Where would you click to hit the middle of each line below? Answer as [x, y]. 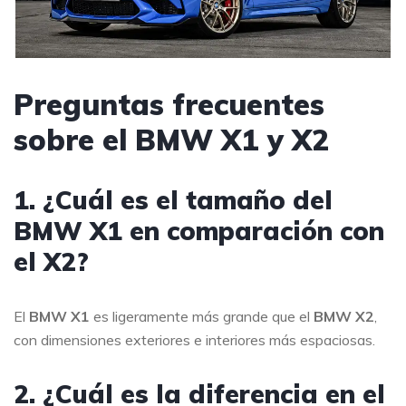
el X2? [51, 261]
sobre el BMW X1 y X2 [171, 140]
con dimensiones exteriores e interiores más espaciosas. [194, 340]
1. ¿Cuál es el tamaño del [173, 200]
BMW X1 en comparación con [199, 231]
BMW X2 [344, 316]
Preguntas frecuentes [169, 104]
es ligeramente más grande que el [202, 316]
